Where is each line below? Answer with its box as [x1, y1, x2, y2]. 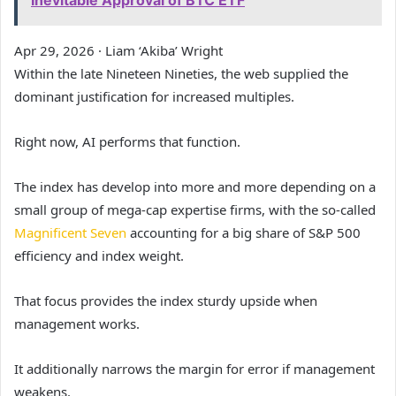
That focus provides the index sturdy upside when [14, 292, 317, 310]
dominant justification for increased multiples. [14, 88, 294, 106]
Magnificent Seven [14, 224, 126, 242]
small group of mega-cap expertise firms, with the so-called [14, 201, 376, 219]
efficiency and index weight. [14, 247, 184, 265]
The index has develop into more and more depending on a [14, 178, 376, 196]
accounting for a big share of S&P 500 [126, 224, 361, 242]
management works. [14, 315, 140, 333]
